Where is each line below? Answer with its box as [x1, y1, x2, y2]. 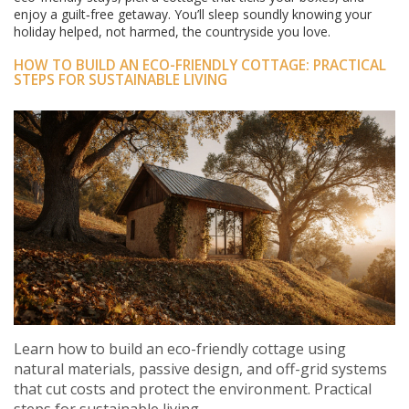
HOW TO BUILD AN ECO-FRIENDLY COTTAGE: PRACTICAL [14, 56, 386, 75]
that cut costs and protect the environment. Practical [14, 379, 372, 400]
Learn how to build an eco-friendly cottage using [14, 339, 346, 360]
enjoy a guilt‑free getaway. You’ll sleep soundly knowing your [14, 5, 372, 23]
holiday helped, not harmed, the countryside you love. [14, 23, 330, 40]
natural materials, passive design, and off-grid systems [14, 359, 387, 380]
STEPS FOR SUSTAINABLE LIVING [14, 70, 227, 89]
